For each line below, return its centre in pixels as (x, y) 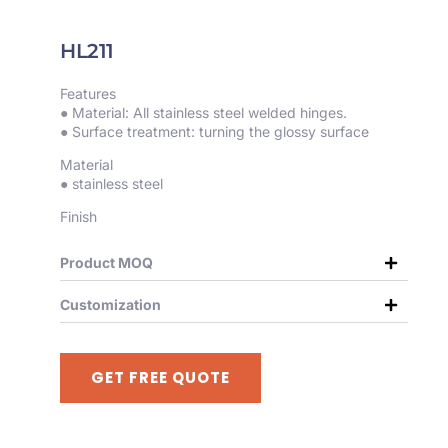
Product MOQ (106, 263)
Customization (110, 305)
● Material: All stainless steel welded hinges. (203, 112)
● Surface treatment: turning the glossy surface (214, 131)
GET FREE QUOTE (160, 378)
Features (88, 93)
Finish (78, 217)
